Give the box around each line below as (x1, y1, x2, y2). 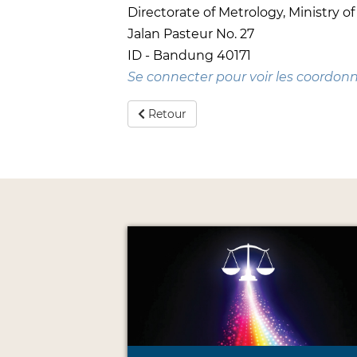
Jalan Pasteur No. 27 (127, 26, 254, 42)
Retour (144, 107, 186, 122)
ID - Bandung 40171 (127, 48, 251, 64)
